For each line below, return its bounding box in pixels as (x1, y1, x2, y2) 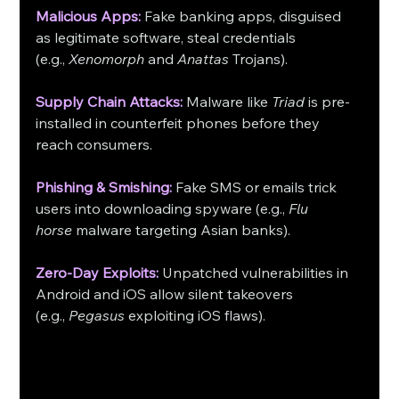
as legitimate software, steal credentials (36, 28, 300, 47)
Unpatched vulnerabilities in (159, 264, 353, 282)
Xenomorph (69, 50, 145, 69)
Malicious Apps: (36, 7, 142, 26)
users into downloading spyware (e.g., (36, 199, 289, 218)
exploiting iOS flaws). (125, 306, 270, 325)
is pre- (305, 93, 351, 111)
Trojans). (229, 50, 289, 69)
